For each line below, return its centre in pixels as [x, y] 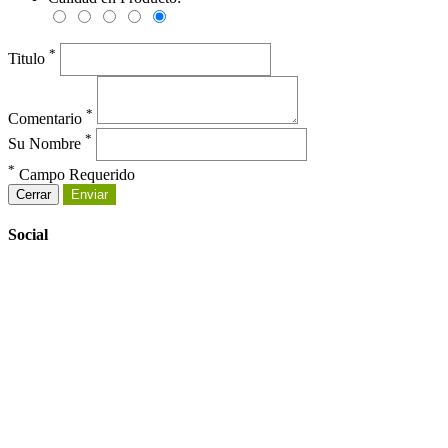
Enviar [89, 194]
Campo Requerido [75, 174]
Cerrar [33, 194]
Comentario [47, 119]
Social [28, 234]
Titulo [28, 59]
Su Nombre [46, 144]
